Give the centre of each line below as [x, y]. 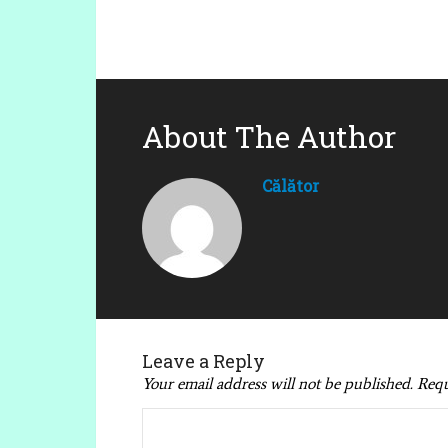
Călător [291, 186]
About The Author [269, 137]
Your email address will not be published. [278, 384]
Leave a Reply [204, 361]
